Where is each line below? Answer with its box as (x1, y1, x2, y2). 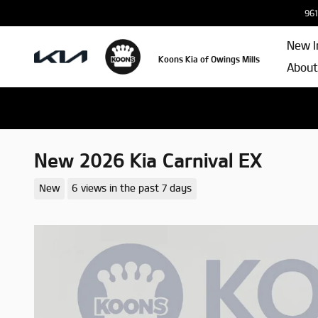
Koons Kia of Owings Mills (158, 54, 260, 64)
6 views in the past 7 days (72, 182, 192, 194)
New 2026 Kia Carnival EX (34, 150, 262, 171)
